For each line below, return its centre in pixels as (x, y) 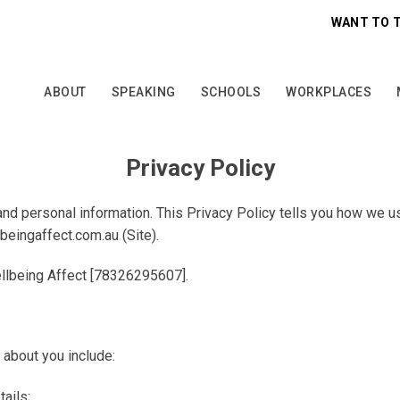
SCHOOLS (231, 92)
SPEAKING (143, 92)
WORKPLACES (329, 92)
